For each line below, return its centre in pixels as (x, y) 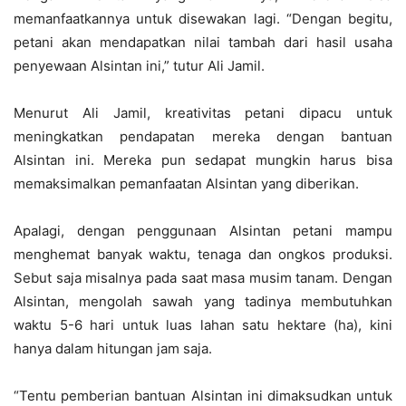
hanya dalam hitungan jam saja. (113, 348)
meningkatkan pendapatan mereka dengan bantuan (203, 136)
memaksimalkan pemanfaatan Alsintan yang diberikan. (186, 184)
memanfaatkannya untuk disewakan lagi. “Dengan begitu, (203, 19)
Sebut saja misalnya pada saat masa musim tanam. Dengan (203, 278)
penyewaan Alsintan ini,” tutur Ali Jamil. (139, 66)
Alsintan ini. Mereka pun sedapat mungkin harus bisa (203, 160)
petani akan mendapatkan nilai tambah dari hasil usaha (203, 42)
